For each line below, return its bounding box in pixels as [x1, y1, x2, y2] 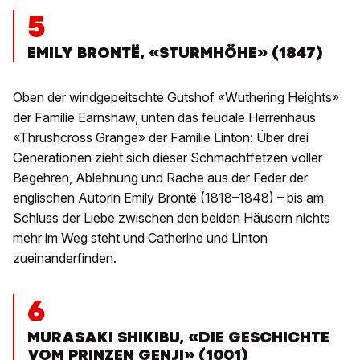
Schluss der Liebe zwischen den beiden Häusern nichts [13, 210, 330, 227]
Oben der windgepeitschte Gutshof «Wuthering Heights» [13, 89, 339, 106]
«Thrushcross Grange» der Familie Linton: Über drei [13, 129, 309, 146]
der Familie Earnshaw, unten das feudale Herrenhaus [13, 109, 316, 126]
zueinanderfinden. [13, 250, 117, 267]
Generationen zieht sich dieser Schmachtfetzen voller [13, 149, 322, 166]
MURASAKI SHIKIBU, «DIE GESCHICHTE [27, 327, 329, 348]
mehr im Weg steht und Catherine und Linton [13, 230, 268, 247]
